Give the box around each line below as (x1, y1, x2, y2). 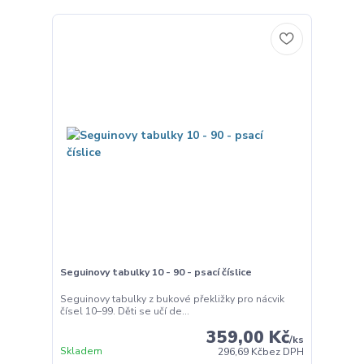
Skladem (59, 344, 102, 358)
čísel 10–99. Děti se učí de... (59, 305, 189, 318)
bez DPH (262, 345, 305, 359)
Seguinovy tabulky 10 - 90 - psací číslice (59, 265, 252, 279)
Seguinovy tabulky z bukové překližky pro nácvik (59, 292, 284, 306)
